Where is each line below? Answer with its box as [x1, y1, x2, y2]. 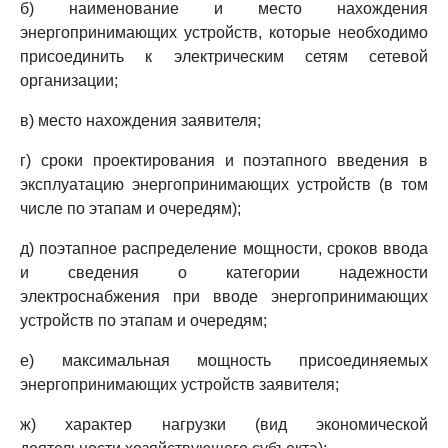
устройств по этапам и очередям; [20, 312, 267, 329]
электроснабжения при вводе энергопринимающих [20, 288, 428, 305]
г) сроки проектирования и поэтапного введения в [20, 152, 428, 169]
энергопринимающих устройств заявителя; [20, 376, 339, 393]
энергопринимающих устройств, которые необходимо [20, 24, 428, 41]
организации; [20, 72, 118, 89]
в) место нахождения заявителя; [20, 112, 261, 129]
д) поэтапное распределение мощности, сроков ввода [20, 240, 428, 257]
